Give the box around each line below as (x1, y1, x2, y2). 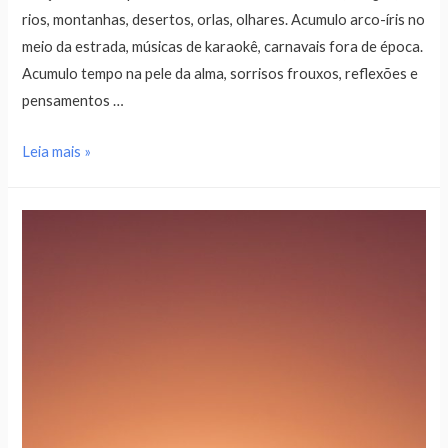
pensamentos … (22, 92, 125, 110)
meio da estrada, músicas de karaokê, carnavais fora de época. (22, 38, 424, 56)
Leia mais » (22, 142, 92, 160)
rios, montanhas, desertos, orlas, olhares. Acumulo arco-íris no (22, 11, 426, 29)
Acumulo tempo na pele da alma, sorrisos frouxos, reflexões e (22, 65, 419, 83)
